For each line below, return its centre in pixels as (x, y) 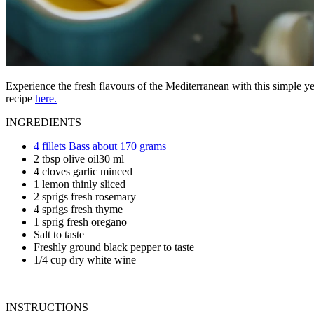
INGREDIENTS (43, 122)
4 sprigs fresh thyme (78, 209)
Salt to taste (59, 234)
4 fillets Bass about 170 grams (100, 146)
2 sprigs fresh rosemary (85, 196)
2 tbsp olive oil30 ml (79, 158)
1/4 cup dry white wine (85, 259)
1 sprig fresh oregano (80, 221)
